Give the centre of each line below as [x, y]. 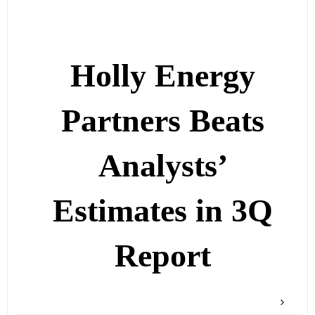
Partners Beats [163, 121]
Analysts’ [163, 166]
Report [163, 256]
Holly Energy [163, 76]
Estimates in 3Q [163, 211]
